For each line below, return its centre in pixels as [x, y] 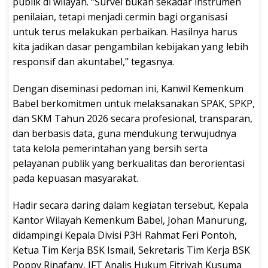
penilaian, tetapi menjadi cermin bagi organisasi [120, 16]
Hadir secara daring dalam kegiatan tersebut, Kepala [130, 205]
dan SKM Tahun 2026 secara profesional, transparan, [133, 118]
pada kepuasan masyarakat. [75, 178]
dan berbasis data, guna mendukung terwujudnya [124, 133]
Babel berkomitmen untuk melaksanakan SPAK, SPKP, [134, 103]
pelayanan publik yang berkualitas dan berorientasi [129, 163]
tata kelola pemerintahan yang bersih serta [110, 148]
